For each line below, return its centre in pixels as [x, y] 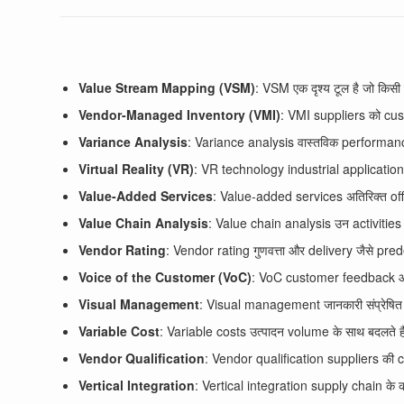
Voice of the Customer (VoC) [165, 277]
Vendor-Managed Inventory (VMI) [180, 115]
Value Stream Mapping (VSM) [167, 87]
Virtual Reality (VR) [137, 169]
